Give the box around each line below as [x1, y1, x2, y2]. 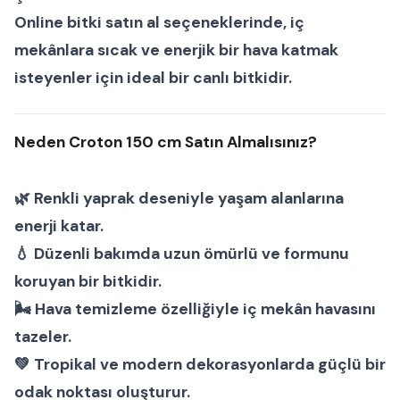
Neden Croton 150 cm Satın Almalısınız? [14, 131, 317, 152]
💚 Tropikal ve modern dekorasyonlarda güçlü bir [14, 354, 386, 374]
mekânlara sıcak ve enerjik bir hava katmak [14, 39, 338, 60]
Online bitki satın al [14, 12, 160, 32]
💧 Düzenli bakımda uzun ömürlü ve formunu [14, 243, 349, 263]
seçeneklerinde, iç [160, 12, 304, 32]
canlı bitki [193, 67, 268, 87]
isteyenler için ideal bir [14, 67, 193, 87]
